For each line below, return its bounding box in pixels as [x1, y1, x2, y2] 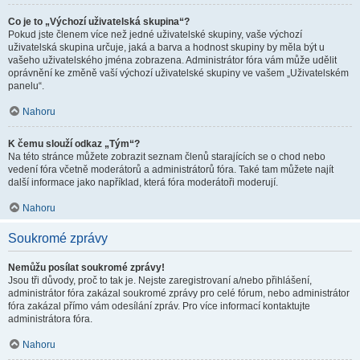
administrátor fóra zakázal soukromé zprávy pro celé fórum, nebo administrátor [8, 288, 350, 299]
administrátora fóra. [8, 313, 92, 325]
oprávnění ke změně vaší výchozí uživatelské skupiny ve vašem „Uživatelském [8, 67, 349, 79]
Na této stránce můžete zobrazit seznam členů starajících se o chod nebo [8, 151, 325, 162]
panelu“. [8, 80, 44, 92]
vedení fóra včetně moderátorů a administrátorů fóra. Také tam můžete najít [8, 164, 333, 175]
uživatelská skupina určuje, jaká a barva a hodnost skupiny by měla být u [8, 42, 325, 53]
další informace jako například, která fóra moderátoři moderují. [8, 177, 278, 188]
